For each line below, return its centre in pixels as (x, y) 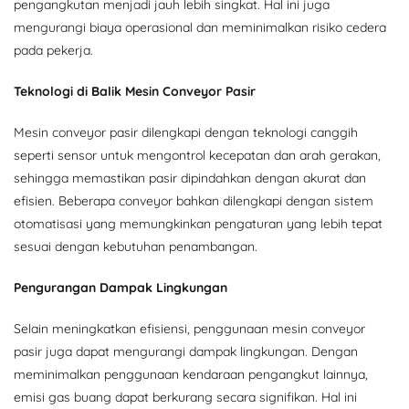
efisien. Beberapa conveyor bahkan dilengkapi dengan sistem (194, 200)
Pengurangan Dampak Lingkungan (121, 287)
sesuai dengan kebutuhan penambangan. (136, 246)
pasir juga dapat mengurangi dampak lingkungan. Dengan (186, 351)
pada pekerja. (53, 50)
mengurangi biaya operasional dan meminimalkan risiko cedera (200, 27)
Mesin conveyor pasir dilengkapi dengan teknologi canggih (186, 132)
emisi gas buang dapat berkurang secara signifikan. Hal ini (185, 397)
